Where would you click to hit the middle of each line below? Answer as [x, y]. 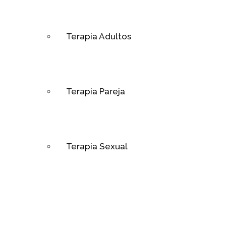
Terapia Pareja [96, 92]
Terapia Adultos [99, 37]
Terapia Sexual [97, 147]
